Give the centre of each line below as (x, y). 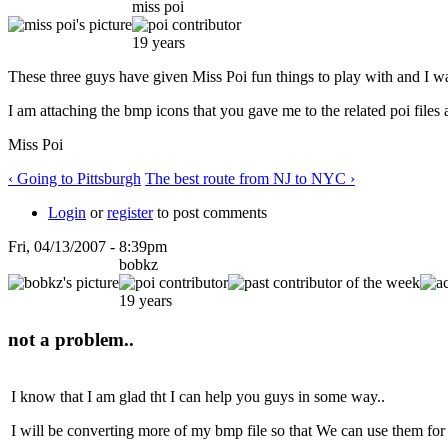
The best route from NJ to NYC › (250, 178)
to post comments (210, 212)
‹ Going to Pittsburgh (74, 178)
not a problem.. (71, 339)
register (130, 212)
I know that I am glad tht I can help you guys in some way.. (198, 397)
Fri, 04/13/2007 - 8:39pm (87, 246)
